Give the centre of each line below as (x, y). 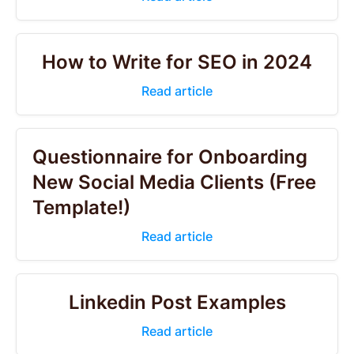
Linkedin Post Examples (177, 302)
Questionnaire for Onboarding (170, 157)
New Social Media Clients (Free (174, 182)
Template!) (81, 207)
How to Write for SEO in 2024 (177, 62)
